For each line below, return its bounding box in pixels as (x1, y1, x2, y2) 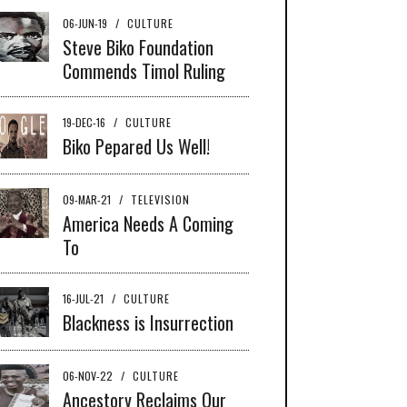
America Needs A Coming (63, 209, 233, 237)
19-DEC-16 (63, 114, 108, 130)
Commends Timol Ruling (63, 56, 225, 84)
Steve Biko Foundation (63, 33, 213, 61)
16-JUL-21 (63, 290, 106, 306)
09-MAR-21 (63, 191, 114, 207)
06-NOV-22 (63, 367, 115, 383)
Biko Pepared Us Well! (63, 132, 210, 160)
